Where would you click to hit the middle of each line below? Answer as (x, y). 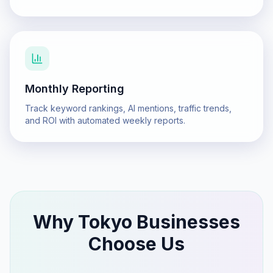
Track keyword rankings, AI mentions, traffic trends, (128, 108)
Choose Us (136, 244)
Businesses (186, 222)
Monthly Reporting (75, 89)
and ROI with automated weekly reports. (105, 120)
